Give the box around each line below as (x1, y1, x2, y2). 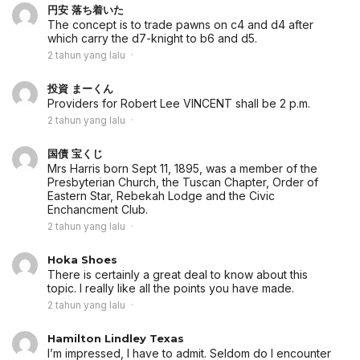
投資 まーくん (47, 82, 113, 96)
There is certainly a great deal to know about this (47, 268, 308, 282)
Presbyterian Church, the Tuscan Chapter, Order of (47, 175, 318, 190)
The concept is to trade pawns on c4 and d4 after (47, 18, 313, 32)
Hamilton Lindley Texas (47, 332, 184, 346)
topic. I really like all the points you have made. (47, 281, 294, 296)
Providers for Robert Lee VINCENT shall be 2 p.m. (47, 96, 310, 111)
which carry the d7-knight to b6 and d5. (47, 31, 257, 46)
